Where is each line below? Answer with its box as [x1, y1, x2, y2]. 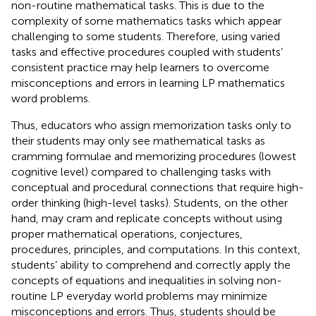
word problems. [11, 91, 90, 105]
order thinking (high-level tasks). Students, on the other [11, 195, 288, 209]
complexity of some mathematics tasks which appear [11, 13, 281, 28]
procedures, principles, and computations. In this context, [11, 242, 300, 256]
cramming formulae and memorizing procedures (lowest [11, 149, 296, 163]
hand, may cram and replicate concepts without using [11, 211, 282, 225]
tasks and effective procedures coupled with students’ [11, 44, 283, 59]
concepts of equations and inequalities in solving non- [11, 273, 282, 287]
